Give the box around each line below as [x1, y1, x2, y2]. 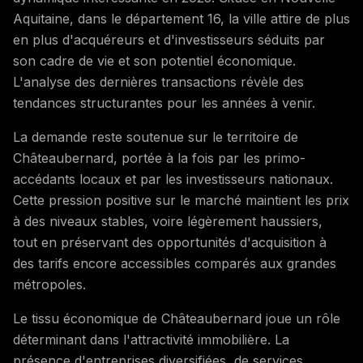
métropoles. [13, 276, 86, 293]
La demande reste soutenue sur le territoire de [13, 129, 298, 145]
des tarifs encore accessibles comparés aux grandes [13, 255, 336, 271]
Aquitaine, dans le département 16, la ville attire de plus [13, 11, 350, 27]
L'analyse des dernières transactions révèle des [13, 74, 304, 90]
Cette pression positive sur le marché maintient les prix [13, 192, 349, 208]
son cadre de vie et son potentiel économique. [13, 53, 296, 69]
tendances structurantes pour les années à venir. [13, 95, 315, 111]
